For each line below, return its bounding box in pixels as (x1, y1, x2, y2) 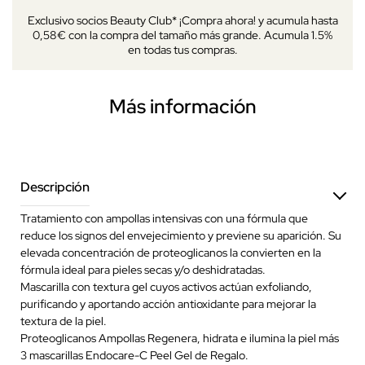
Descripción (20, 178, 90, 196)
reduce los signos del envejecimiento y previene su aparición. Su (20, 227, 341, 243)
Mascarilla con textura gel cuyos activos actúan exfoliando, (20, 279, 312, 294)
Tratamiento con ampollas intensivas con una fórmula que (20, 210, 308, 226)
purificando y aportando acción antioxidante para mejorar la (20, 296, 316, 311)
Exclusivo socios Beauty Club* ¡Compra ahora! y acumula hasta (27, 12, 338, 28)
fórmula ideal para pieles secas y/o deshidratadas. (20, 262, 266, 277)
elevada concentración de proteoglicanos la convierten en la (20, 244, 321, 260)
